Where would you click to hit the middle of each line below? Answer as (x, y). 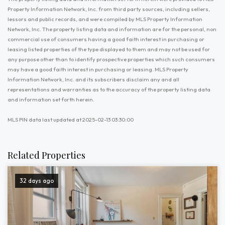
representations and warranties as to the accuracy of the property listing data (109, 89)
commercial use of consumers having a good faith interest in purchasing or (106, 39)
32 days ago (37, 181)
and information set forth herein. (51, 99)
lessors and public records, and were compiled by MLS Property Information (105, 19)
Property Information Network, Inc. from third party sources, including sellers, (109, 9)
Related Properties (46, 155)
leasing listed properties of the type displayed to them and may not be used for (109, 49)
